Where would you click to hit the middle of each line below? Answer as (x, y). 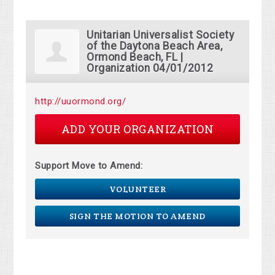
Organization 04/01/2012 (150, 68)
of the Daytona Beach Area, (155, 46)
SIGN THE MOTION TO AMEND (137, 216)
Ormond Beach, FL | (135, 57)
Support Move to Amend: (89, 166)
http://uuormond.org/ (81, 102)
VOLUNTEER (137, 189)
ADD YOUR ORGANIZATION (137, 129)
